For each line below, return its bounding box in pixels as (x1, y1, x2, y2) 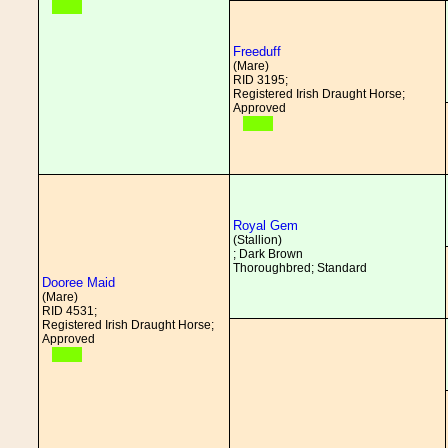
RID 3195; (233, 73, 288, 87)
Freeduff (233, 44, 281, 59)
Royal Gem (233, 218, 298, 233)
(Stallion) (233, 233, 282, 247)
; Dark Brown (233, 247, 303, 261)
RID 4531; (42, 304, 97, 318)
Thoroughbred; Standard (233, 261, 367, 275)
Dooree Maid (42, 275, 115, 290)
